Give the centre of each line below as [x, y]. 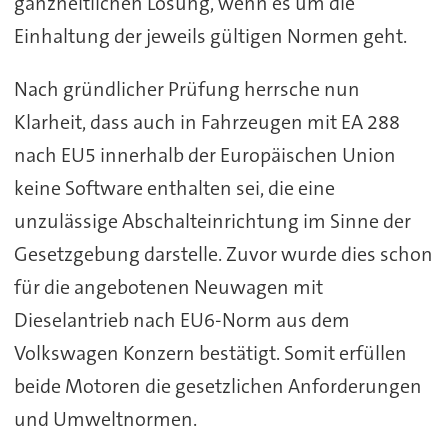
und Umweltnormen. [105, 418]
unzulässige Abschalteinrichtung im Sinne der [212, 220]
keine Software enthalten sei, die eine [174, 187]
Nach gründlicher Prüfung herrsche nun [186, 88]
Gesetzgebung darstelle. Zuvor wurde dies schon [223, 253]
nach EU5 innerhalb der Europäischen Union [204, 154]
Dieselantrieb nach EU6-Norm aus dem [181, 319]
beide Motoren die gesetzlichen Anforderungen [217, 385]
